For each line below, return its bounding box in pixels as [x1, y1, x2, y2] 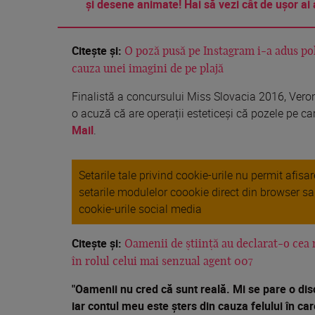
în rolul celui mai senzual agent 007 [72, 255, 253, 267]
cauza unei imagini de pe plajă [72, 63, 224, 75]
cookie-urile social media [79, 200, 202, 217]
